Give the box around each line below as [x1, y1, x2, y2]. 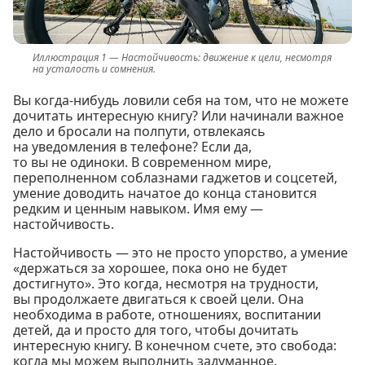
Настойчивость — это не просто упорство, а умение [13, 243, 348, 262]
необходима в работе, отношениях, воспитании [13, 305, 321, 323]
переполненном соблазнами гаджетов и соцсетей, [13, 168, 337, 187]
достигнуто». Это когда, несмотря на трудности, [13, 274, 319, 292]
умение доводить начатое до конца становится [13, 183, 317, 202]
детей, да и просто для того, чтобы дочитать [13, 320, 299, 339]
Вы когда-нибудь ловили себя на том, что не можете [13, 90, 349, 109]
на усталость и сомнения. [33, 61, 156, 76]
